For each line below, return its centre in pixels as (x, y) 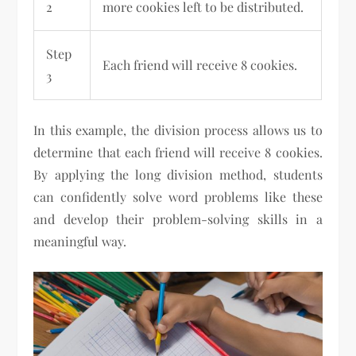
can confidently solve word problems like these (178, 197)
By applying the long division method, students (178, 175)
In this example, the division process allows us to (178, 130)
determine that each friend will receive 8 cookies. (178, 153)
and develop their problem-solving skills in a (178, 219)
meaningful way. (80, 242)
